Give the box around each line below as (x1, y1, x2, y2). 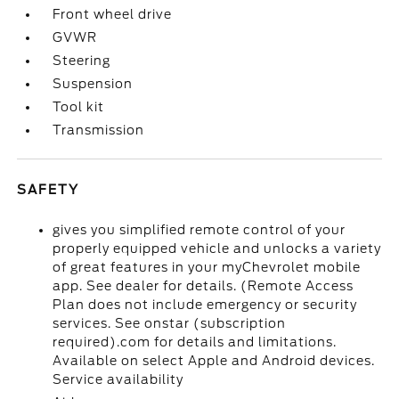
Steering (53, 53, 111, 68)
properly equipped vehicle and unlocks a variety (53, 241, 382, 256)
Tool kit (53, 100, 105, 114)
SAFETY (17, 183, 80, 197)
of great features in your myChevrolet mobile (53, 260, 362, 274)
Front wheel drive (53, 7, 173, 21)
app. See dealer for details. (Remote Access (53, 279, 354, 293)
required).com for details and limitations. (53, 335, 338, 349)
